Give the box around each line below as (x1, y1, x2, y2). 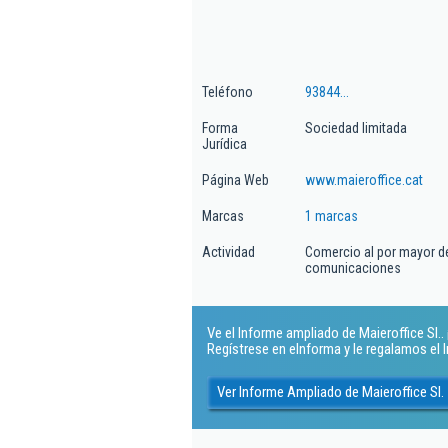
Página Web (202, 172, 269, 188)
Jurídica (202, 136, 247, 152)
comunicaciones (305, 260, 401, 276)
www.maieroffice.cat (305, 172, 423, 188)
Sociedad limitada (305, 120, 407, 136)
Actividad (202, 244, 255, 260)
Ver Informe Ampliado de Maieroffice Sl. (217, 382, 444, 401)
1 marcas (305, 208, 358, 224)
